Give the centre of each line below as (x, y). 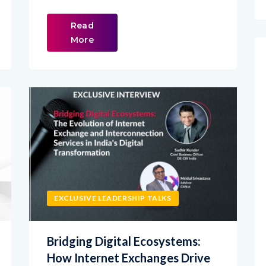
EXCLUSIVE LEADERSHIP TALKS (113, 177)
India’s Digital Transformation (127, 253)
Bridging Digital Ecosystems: (124, 220)
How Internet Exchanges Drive (129, 237)
